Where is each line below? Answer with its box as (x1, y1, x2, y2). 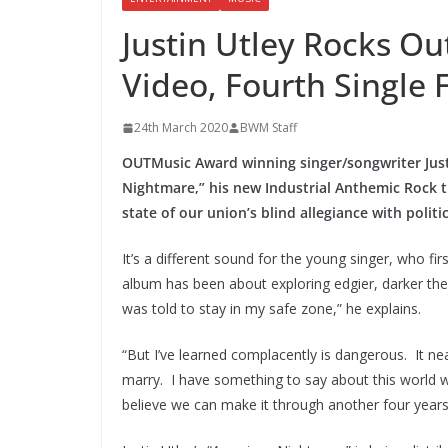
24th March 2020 (134, 119, 228, 137)
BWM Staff (240, 119, 297, 137)
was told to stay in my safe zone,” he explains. (122, 299, 421, 319)
